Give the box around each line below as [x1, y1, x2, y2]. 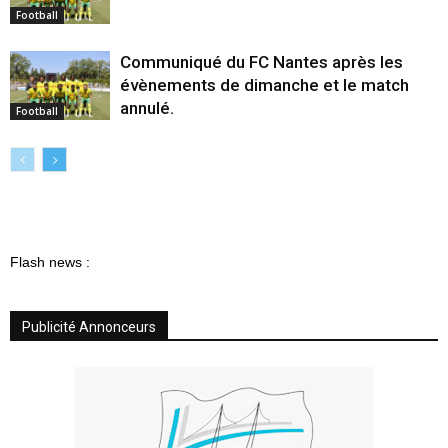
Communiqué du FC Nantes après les [120, 52, 403, 73]
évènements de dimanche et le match [120, 75, 409, 96]
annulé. [120, 98, 174, 119]
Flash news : [10, 254, 90, 271]
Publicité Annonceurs [22, 319, 156, 336]
